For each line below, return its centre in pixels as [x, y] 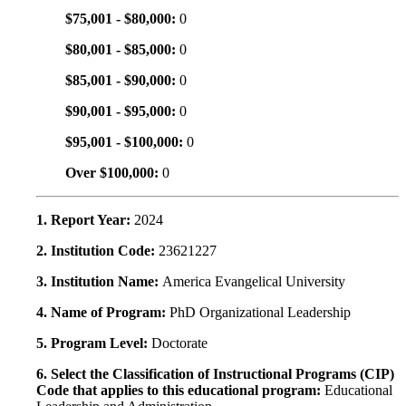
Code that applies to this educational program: [180, 391]
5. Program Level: [94, 343]
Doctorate [179, 343]
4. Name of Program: [103, 313]
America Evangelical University [254, 282]
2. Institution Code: [97, 251]
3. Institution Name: [99, 282]
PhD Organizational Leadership [260, 313]
